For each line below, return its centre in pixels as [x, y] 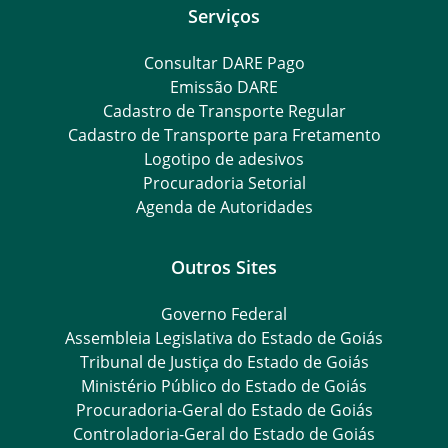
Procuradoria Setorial [224, 182]
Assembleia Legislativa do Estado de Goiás [224, 337]
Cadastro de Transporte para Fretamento [224, 134]
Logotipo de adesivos [224, 158]
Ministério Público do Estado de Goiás [224, 385]
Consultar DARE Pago [224, 62]
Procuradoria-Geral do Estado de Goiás [224, 409]
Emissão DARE [224, 86]
